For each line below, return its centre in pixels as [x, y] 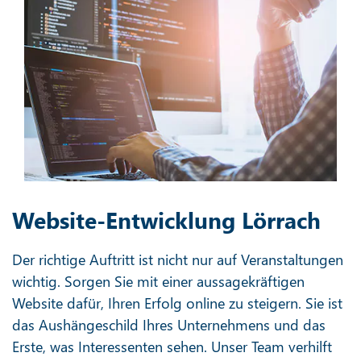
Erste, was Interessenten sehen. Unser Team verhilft [172, 346]
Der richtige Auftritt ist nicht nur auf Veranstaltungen [178, 259]
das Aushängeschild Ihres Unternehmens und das [169, 324]
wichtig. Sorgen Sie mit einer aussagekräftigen [158, 281]
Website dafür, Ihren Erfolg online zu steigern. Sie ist [177, 303]
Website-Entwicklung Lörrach [166, 219]
